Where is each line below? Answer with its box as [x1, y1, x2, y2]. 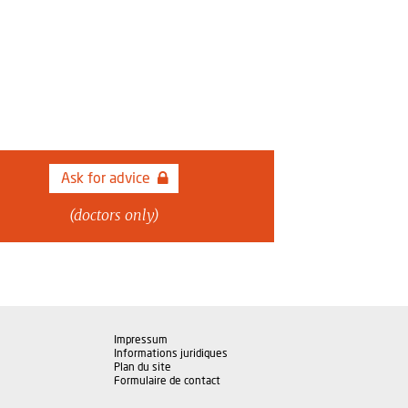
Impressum [114, 334, 168, 345]
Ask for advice [61, 171, 151, 186]
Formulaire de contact [114, 375, 220, 386]
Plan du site [114, 362, 171, 372]
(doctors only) [68, 206, 159, 224]
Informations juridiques [114, 348, 228, 359]
